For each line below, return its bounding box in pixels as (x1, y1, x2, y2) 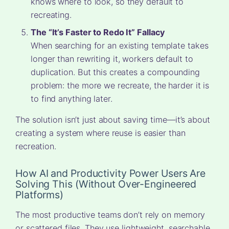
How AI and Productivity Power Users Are (15, 167, 206, 180)
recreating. (31, 10, 72, 20)
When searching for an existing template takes (31, 40, 209, 51)
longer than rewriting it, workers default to (31, 54, 193, 64)
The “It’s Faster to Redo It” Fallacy (31, 27, 166, 38)
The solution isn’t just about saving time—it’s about (15, 114, 210, 125)
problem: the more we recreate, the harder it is (31, 80, 210, 91)
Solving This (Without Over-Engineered (15, 178, 197, 191)
